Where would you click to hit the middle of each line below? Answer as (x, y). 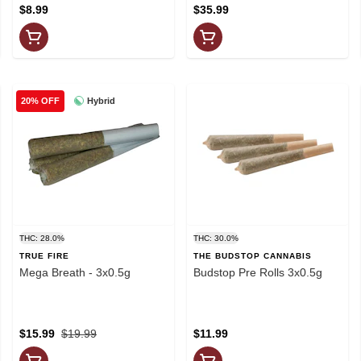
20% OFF (40, 101)
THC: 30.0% (216, 238)
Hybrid (101, 100)
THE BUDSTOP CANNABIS (253, 255)
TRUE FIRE (44, 255)
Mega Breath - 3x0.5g (75, 272)
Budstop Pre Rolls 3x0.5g (258, 272)
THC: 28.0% (42, 238)
